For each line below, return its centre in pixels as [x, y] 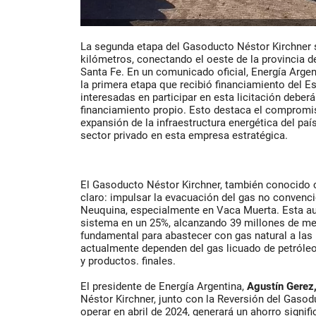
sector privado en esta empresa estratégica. [184, 136]
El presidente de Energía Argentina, [164, 287]
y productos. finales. [128, 261]
